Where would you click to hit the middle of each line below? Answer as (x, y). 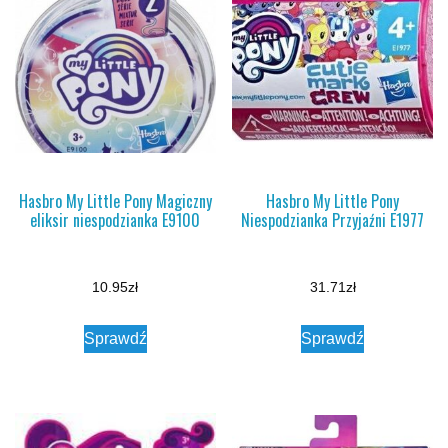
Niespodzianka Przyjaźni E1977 (333, 220)
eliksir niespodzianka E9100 (115, 220)
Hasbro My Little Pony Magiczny (115, 201)
